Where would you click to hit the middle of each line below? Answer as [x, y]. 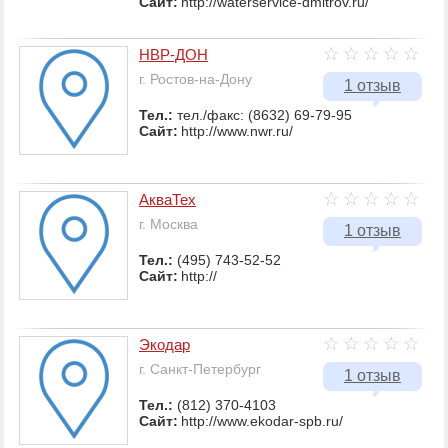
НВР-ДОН [173, 55]
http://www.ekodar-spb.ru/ [262, 421]
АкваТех [167, 200]
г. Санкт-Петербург [200, 369]
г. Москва [168, 224]
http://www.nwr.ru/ [237, 131]
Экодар [164, 345]
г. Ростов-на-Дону [195, 79]
